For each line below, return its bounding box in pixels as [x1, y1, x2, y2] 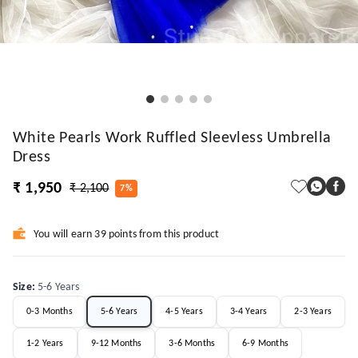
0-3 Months [26, 306, 73, 316]
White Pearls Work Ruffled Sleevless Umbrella [13, 130, 332, 147]
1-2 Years [26, 338, 64, 348]
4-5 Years [165, 306, 203, 316]
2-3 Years [294, 306, 332, 316]
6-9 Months [242, 338, 288, 348]
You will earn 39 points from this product [34, 229, 220, 241]
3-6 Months [169, 338, 216, 348]
